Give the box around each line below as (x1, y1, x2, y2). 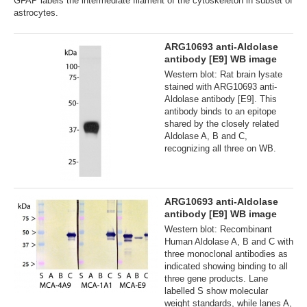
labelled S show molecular (164, 285, 268, 296)
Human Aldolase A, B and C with (164, 236, 293, 247)
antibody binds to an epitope (164, 106, 276, 116)
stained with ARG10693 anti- (164, 81, 277, 92)
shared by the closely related (164, 118, 279, 129)
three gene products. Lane (164, 273, 268, 284)
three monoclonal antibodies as (164, 248, 288, 259)
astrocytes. (14, 7, 58, 18)
